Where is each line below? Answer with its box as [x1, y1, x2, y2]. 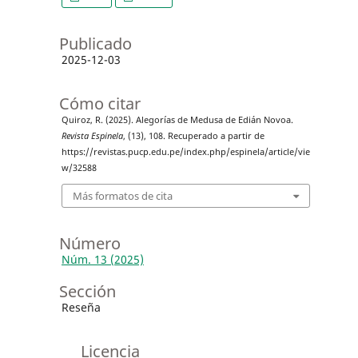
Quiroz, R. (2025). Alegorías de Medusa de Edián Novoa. [61, 113, 293, 125]
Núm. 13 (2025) [61, 252, 144, 268]
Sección [58, 280, 116, 303]
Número [58, 233, 121, 255]
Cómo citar [58, 92, 141, 114]
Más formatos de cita [72, 189, 173, 204]
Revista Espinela [61, 129, 123, 141]
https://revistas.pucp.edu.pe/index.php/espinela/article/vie [61, 145, 310, 157]
